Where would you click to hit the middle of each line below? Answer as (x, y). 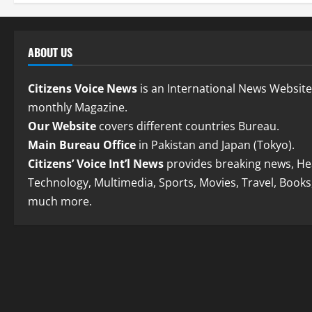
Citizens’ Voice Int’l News (96, 164)
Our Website (62, 126)
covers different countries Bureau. (188, 126)
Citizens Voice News (83, 89)
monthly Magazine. (78, 108)
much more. (60, 202)
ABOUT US (50, 53)
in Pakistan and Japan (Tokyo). (215, 145)
